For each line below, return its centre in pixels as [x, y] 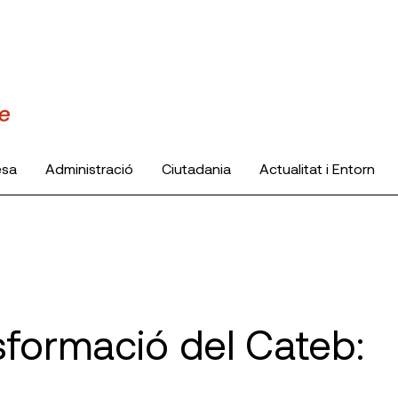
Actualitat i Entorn [317, 168]
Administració [89, 168]
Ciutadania [196, 168]
